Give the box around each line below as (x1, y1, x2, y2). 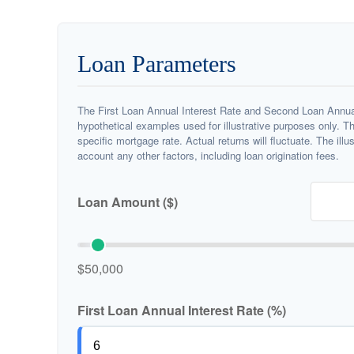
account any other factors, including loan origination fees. (77, 148, 339, 163)
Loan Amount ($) (77, 192, 178, 211)
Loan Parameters (77, 51, 236, 77)
